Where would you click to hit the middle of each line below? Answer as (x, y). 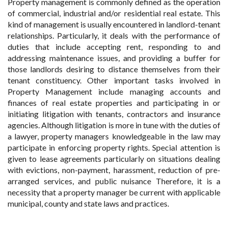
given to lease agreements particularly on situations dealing (114, 159)
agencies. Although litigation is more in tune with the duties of (114, 125)
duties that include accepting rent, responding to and (114, 47)
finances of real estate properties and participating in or (114, 103)
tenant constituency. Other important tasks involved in (114, 80)
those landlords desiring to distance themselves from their (114, 69)
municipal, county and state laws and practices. (88, 203)
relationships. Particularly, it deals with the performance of (114, 35)
